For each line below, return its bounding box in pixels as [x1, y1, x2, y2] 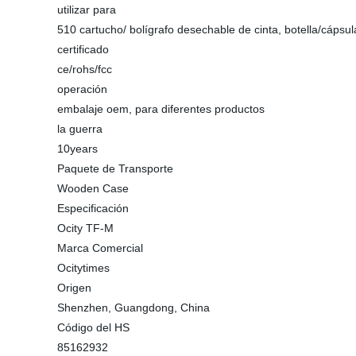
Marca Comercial [57, 242, 143, 254]
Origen [57, 281, 91, 294]
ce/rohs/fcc [57, 63, 112, 75]
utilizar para [57, 3, 116, 16]
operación [57, 83, 107, 95]
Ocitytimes [57, 261, 110, 274]
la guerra [57, 122, 103, 135]
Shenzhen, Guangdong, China [57, 301, 210, 314]
